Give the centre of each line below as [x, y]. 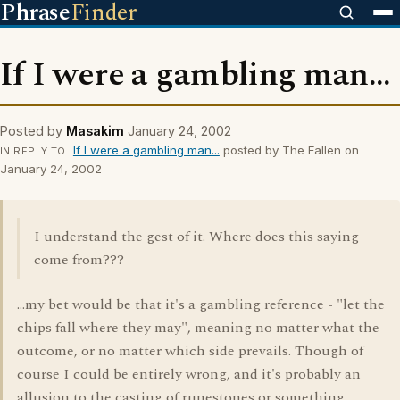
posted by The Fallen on [289, 150]
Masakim [95, 131]
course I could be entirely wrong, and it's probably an [189, 374]
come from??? [79, 260]
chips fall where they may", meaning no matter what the [198, 328]
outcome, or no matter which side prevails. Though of [190, 351]
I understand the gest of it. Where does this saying [196, 237]
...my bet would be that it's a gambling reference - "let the [201, 304]
